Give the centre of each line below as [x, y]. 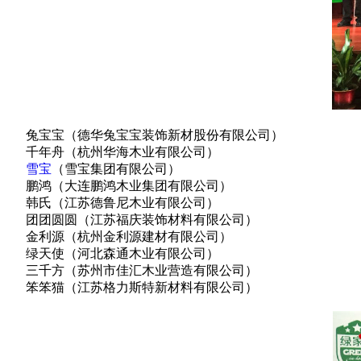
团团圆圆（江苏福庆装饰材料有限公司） [142, 220]
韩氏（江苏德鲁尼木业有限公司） [147, 203]
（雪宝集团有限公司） [116, 169]
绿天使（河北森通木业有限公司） [122, 253]
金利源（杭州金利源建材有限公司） [129, 237]
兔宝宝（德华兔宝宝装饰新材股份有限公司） [155, 135]
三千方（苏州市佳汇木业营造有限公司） [142, 270]
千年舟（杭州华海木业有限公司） [122, 152]
